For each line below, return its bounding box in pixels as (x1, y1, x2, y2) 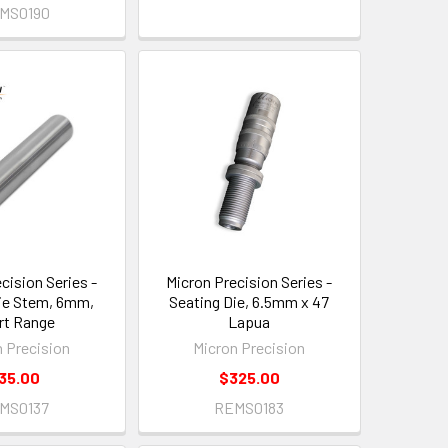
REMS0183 (214, 398, 285, 418)
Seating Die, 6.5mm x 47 (169, 292, 330, 312)
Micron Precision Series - (166, 272, 333, 292)
